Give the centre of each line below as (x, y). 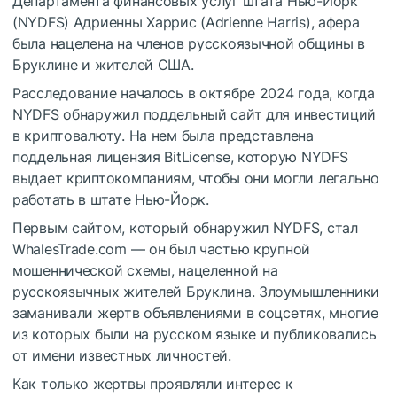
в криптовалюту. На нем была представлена (163, 135)
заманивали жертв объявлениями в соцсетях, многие (195, 312)
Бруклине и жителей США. (103, 64)
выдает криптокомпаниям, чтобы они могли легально (196, 178)
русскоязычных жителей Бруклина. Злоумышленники (196, 291)
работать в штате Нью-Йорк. (111, 199)
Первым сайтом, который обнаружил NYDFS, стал (185, 227)
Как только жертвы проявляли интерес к (153, 383)
